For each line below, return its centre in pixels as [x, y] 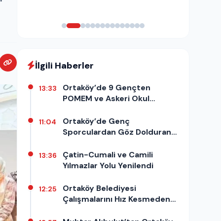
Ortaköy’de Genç [96, 121]
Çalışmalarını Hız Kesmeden [116, 199]
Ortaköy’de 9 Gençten [107, 87]
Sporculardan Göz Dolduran [117, 132]
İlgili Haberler [64, 65]
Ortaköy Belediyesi [99, 188]
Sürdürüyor [85, 210]
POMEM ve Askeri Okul [106, 98]
